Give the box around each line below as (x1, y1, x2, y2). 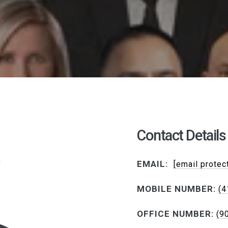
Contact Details (137, 127, 226, 144)
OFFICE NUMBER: (137, 208, 214, 219)
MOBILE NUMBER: (137, 183, 216, 194)
